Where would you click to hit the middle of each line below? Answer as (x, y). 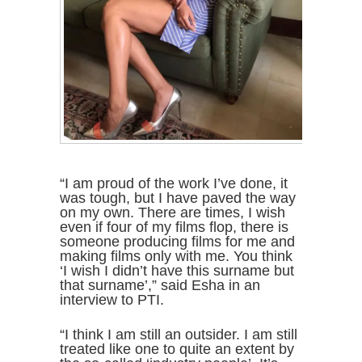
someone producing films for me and (177, 242)
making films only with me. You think (176, 257)
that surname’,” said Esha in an (160, 286)
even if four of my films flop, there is (174, 227)
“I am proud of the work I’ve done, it (174, 184)
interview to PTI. (112, 300)
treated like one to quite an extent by (177, 349)
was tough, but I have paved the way (178, 198)
